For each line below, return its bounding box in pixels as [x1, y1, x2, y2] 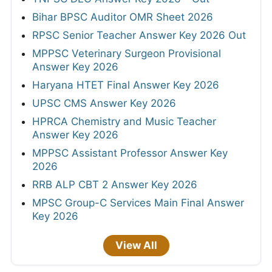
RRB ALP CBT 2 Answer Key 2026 [32, 178, 197, 191]
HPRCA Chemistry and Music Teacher [32, 115, 216, 127]
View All [115, 239, 157, 251]
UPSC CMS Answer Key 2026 [32, 97, 176, 109]
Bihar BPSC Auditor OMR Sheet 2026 [32, 10, 213, 23]
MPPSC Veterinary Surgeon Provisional [32, 47, 221, 59]
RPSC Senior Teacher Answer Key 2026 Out [32, 29, 246, 41]
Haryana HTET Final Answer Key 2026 [32, 78, 219, 91]
